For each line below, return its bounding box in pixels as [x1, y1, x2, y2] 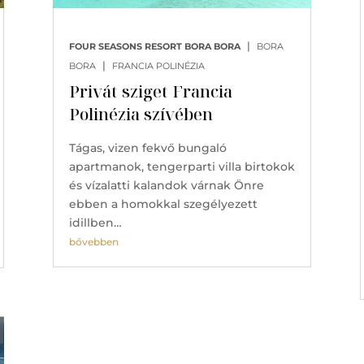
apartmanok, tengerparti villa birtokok [68, 158, 295, 174]
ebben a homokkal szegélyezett [68, 196, 258, 211]
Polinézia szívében [68, 102, 213, 125]
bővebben [68, 235, 119, 248]
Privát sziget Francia [68, 80, 232, 102]
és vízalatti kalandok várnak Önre [68, 177, 264, 193]
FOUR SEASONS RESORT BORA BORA [68, 40, 240, 52]
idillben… [68, 214, 122, 230]
